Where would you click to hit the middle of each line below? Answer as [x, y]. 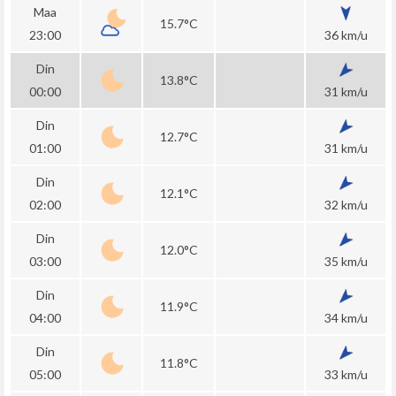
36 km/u [346, 35]
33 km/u [346, 374]
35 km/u [346, 261]
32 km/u [346, 205]
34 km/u [346, 318]
